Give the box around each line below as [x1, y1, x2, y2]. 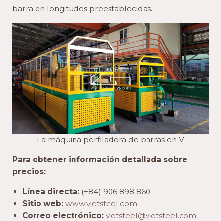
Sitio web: [22, 199, 63, 209]
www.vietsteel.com [65, 199, 137, 209]
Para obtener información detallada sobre [12, 155, 187, 165]
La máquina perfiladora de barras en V [37, 135, 184, 145]
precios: [12, 167, 46, 177]
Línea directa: [22, 187, 79, 197]
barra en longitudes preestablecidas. [12, 4, 152, 14]
